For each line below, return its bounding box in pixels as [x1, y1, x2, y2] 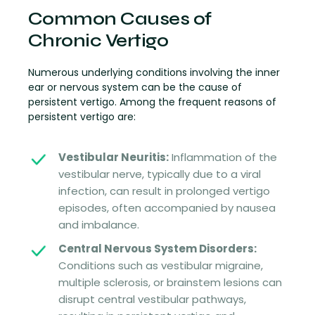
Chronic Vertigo [28, 30, 169, 52]
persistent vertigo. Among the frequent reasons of [28, 95, 276, 110]
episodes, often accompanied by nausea [58, 200, 276, 215]
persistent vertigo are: [28, 110, 136, 124]
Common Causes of [28, 8, 212, 30]
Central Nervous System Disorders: [58, 240, 257, 256]
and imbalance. [58, 217, 139, 232]
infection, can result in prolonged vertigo [58, 183, 270, 198]
